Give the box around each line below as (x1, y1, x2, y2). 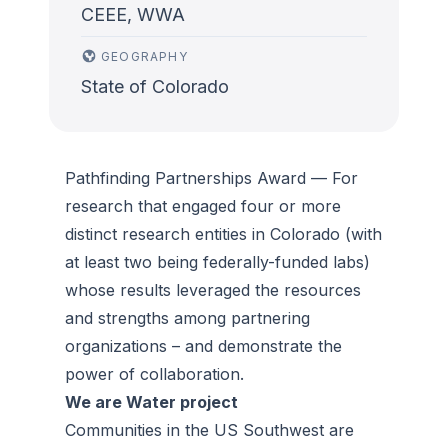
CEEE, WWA (81, 4, 185, 25)
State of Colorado (81, 76, 229, 97)
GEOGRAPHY (101, 49, 188, 64)
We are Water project (65, 392, 238, 412)
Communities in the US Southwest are (65, 420, 354, 440)
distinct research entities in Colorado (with (65, 224, 382, 244)
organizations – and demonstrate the (65, 336, 342, 356)
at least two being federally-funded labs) (65, 252, 370, 272)
